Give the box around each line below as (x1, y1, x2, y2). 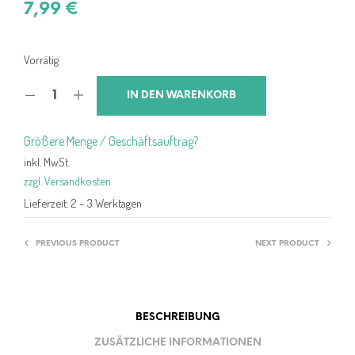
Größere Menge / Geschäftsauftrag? (24, 132, 198, 149)
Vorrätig (24, 52, 59, 67)
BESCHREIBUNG (135, 312, 220, 323)
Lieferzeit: (24, 195, 71, 210)
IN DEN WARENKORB (127, 90, 236, 101)
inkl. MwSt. (24, 154, 70, 169)
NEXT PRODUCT (255, 239, 319, 248)
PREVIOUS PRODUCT (36, 239, 120, 248)
